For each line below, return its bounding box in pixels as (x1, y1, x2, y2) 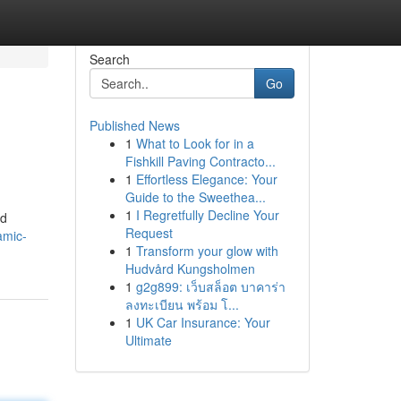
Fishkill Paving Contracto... (124, 152, 276, 170)
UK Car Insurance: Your (135, 313, 270, 331)
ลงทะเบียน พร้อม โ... (124, 295, 239, 313)
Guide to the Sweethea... (124, 188, 266, 206)
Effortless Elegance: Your (135, 170, 277, 188)
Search (89, 50, 130, 68)
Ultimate (124, 331, 172, 349)
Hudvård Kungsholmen (124, 260, 255, 277)
